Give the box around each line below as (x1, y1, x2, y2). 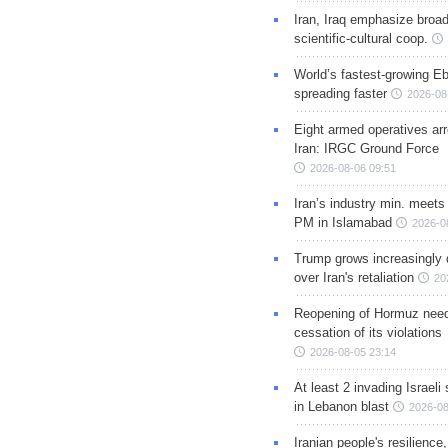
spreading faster (293, 86, 387, 102)
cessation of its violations (293, 325, 442, 341)
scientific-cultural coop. (293, 31, 428, 47)
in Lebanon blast (293, 399, 389, 415)
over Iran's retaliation (293, 270, 414, 286)
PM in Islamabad (293, 215, 392, 231)
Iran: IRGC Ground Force (293, 141, 439, 157)
